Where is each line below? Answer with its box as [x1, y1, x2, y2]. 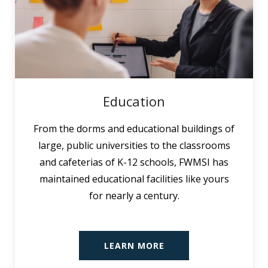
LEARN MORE [103, 239, 165, 251]
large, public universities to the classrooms [38, 138, 230, 152]
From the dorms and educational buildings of [33, 121, 234, 135]
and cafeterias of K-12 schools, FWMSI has [39, 155, 229, 169]
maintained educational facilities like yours [39, 172, 229, 185]
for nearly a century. [89, 188, 179, 202]
